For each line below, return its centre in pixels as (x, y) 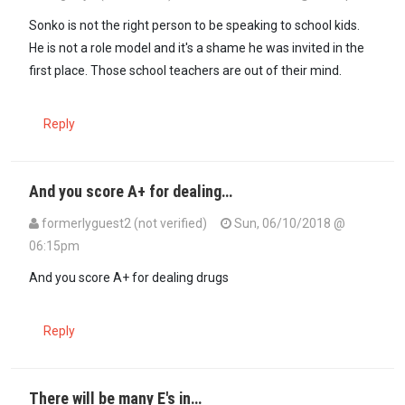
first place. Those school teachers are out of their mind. (185, 71)
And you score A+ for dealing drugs (129, 277)
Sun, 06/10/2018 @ (288, 223)
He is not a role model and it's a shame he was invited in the (197, 48)
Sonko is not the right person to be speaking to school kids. (194, 26)
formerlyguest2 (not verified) (124, 223)
